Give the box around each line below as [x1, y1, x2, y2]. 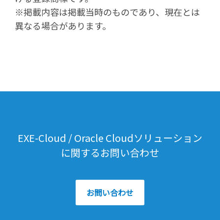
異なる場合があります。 [15, 19, 111, 32]
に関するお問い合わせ [61, 145, 159, 160]
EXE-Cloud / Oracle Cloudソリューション [18, 130, 202, 145]
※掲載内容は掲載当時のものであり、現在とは [15, 5, 200, 18]
